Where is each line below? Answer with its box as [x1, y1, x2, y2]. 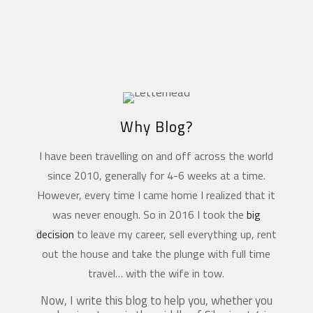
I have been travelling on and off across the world [39, 147, 274, 164]
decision [36, 225, 74, 242]
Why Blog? [119, 115, 193, 138]
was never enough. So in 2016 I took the [52, 205, 247, 223]
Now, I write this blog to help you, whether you [40, 291, 272, 310]
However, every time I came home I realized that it [37, 186, 276, 203]
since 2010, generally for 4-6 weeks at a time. [47, 166, 265, 184]
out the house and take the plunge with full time [42, 245, 271, 262]
